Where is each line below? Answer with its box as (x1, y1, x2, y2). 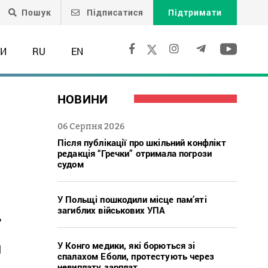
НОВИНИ (57, 90, 108, 106)
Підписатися (84, 7, 144, 18)
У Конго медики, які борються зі (57, 239, 196, 251)
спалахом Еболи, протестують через (57, 249, 214, 262)
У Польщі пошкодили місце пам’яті (57, 193, 207, 205)
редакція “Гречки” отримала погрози (57, 147, 212, 159)
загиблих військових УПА (57, 203, 166, 216)
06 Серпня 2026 (57, 120, 124, 131)
